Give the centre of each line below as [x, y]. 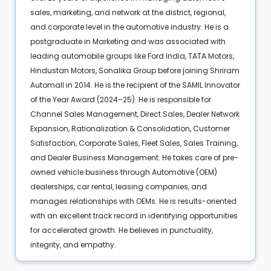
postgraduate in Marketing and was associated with [128, 41]
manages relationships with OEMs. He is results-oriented [133, 201]
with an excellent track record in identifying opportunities [134, 215]
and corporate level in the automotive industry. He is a [129, 27]
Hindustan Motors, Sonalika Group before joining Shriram [135, 70]
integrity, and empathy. [73, 244]
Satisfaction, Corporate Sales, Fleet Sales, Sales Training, [134, 143]
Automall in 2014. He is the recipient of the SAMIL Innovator [135, 85]
